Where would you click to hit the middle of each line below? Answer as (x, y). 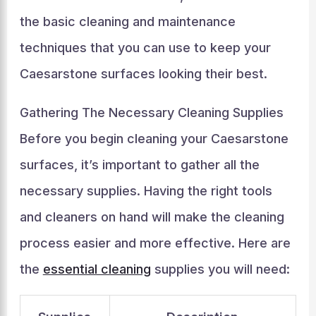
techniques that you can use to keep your (145, 48)
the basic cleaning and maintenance (127, 22)
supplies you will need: (220, 269)
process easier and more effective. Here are (155, 243)
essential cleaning (97, 269)
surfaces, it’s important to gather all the (139, 165)
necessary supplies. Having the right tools (146, 191)
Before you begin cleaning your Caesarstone (154, 139)
